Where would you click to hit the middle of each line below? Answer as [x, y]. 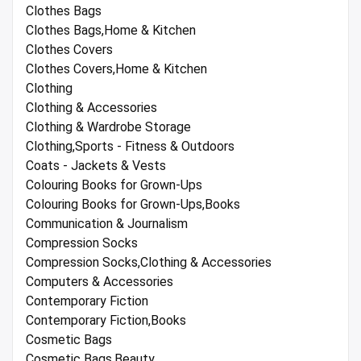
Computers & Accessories [100, 282]
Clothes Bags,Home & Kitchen [111, 31]
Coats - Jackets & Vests [96, 166]
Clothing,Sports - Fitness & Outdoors [130, 147]
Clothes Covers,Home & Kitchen [116, 69]
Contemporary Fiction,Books [106, 321]
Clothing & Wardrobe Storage [108, 127]
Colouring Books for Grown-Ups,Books [133, 205]
